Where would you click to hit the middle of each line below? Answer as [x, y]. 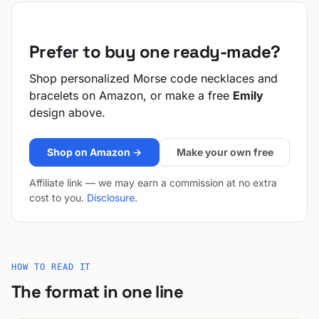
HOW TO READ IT [51, 267]
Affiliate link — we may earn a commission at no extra [153, 183]
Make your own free [225, 152]
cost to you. [58, 198]
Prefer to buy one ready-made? [155, 52]
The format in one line [98, 292]
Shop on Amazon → [94, 152]
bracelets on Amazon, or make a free [131, 95]
